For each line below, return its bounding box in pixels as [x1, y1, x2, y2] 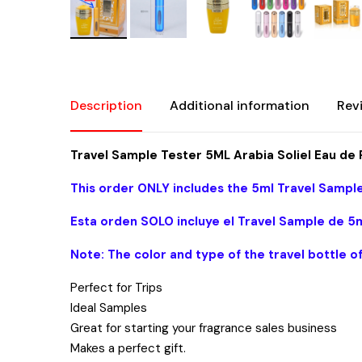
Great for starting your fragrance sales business [70, 320, 337, 336]
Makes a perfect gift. [70, 340, 186, 356]
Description [70, 97, 142, 114]
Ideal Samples [70, 300, 147, 316]
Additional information [170, 97, 309, 114]
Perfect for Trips [70, 280, 162, 296]
